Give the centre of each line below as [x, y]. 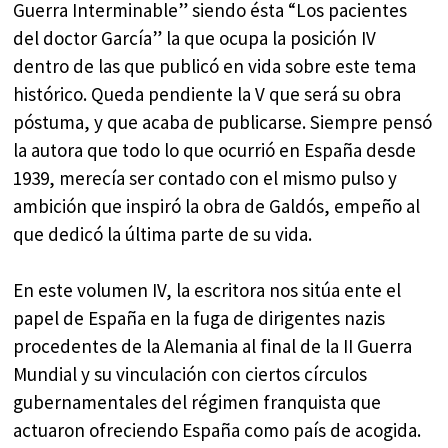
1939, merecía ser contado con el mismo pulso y [205, 177]
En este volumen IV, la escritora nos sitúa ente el [207, 290]
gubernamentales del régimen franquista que [197, 402]
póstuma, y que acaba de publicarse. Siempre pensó [223, 121]
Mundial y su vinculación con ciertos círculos [190, 374]
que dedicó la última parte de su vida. [163, 233]
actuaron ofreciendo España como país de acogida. [217, 430]
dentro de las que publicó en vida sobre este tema [215, 65]
